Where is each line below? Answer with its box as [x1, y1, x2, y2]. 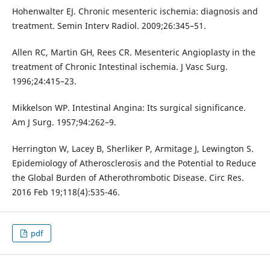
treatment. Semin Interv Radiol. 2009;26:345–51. [11, 19, 206, 31]
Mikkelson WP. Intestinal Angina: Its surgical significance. [11, 101, 246, 113]
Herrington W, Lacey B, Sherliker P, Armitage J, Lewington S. [11, 142, 254, 154]
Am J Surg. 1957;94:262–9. [11, 116, 116, 128]
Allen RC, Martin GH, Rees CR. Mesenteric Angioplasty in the [11, 46, 256, 58]
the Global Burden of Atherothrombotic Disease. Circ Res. [11, 171, 244, 183]
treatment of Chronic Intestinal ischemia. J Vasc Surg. [11, 60, 228, 72]
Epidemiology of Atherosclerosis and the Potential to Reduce [11, 157, 256, 169]
